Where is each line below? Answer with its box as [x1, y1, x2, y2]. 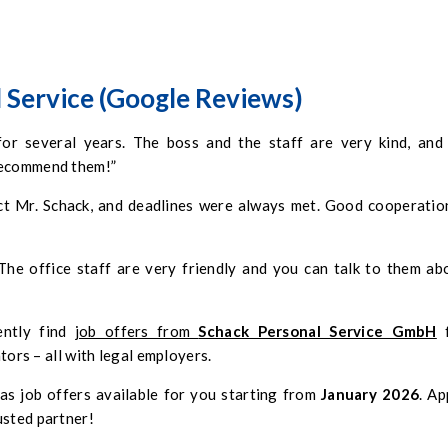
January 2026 [320, 385, 420, 404]
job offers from [74, 322, 199, 341]
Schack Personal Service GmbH [198, 322, 437, 341]
